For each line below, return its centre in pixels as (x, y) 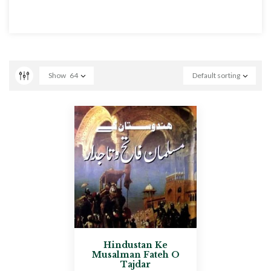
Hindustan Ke (135, 245)
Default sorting (216, 75)
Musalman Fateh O (135, 254)
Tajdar (135, 264)
